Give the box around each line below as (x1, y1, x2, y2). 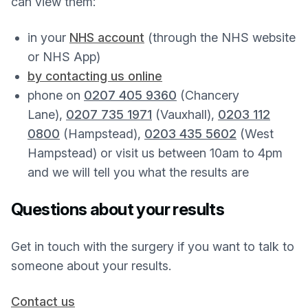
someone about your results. (11, 258, 171, 273)
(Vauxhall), (152, 107, 218, 122)
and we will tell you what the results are (27, 165, 249, 179)
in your (27, 30, 69, 45)
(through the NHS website (144, 30, 296, 45)
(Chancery (177, 88, 239, 102)
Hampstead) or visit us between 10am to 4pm (27, 146, 283, 160)
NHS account (69, 30, 144, 45)
